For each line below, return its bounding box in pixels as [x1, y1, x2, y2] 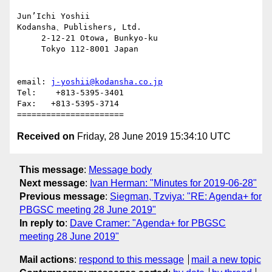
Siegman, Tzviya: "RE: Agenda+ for [110, 191, 262, 202]
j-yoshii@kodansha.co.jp [51, 77, 163, 87]
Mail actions [19, 254, 74, 265]
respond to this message [79, 254, 184, 265]
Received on [17, 131, 75, 142]
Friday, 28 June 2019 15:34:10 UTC [75, 131, 231, 142]
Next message [19, 177, 85, 188]
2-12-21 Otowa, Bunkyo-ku [17, 33, 41, 43]
